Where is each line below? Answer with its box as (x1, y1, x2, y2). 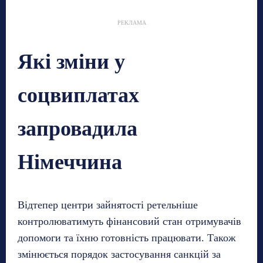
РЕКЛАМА (117, 19, 146, 26)
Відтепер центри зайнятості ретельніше (18, 199, 198, 211)
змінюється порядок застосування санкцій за (18, 248, 221, 261)
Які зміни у (18, 50, 125, 74)
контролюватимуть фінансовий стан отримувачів (18, 215, 241, 228)
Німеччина (18, 150, 122, 174)
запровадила (18, 117, 137, 141)
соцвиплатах (18, 83, 139, 107)
